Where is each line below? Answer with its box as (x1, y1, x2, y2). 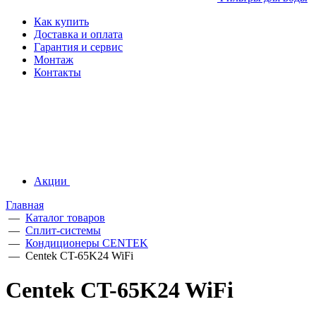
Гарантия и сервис (34, 41, 123, 53)
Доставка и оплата (34, 28, 123, 40)
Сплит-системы (25, 224, 101, 236)
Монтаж (34, 54, 73, 66)
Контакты (34, 66, 81, 78)
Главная (6, 199, 44, 211)
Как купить (34, 16, 89, 28)
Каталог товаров (25, 212, 105, 224)
